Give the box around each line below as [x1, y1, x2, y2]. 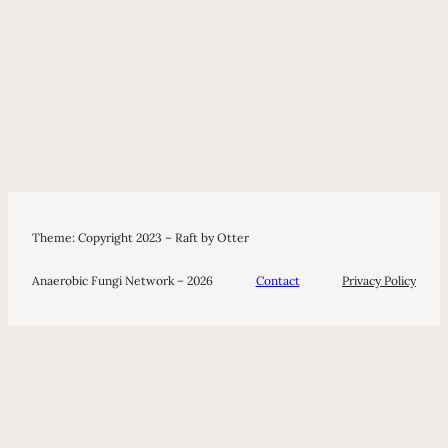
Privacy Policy [342, 273, 416, 288]
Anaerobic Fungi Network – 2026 [32, 273, 213, 288]
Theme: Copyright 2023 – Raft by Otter [32, 230, 249, 245]
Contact [255, 273, 300, 288]
